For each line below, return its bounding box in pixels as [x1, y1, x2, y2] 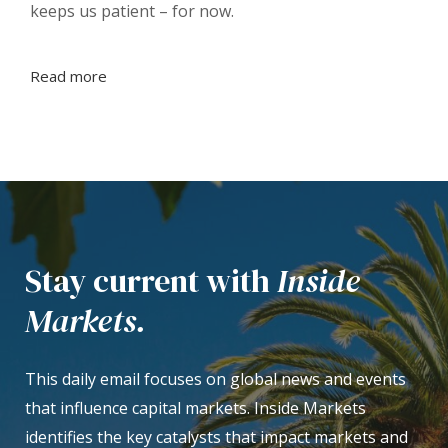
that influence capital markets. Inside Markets [25, 397, 366, 420]
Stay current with [25, 259, 277, 304]
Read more [30, 65, 107, 86]
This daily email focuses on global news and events [25, 368, 406, 391]
